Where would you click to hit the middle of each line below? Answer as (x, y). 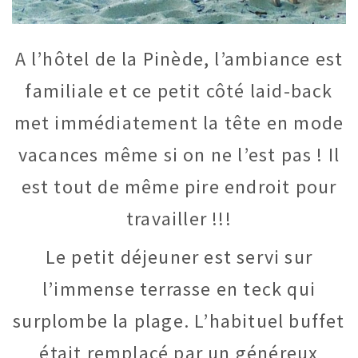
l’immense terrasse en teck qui (179, 289)
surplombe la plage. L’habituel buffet (179, 321)
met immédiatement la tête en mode (179, 123)
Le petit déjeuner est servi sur (179, 257)
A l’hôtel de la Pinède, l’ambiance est (179, 59)
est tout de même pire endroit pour (179, 187)
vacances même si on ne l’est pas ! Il (179, 155)
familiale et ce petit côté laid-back (179, 91)
